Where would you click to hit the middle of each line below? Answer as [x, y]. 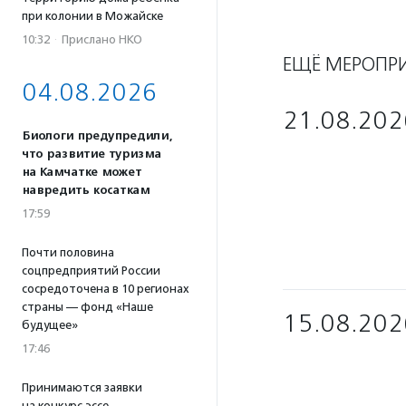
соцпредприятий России [91, 271]
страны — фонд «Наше [87, 307]
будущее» [50, 325]
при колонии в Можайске [92, 16]
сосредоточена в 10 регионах [106, 289]
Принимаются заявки [82, 387]
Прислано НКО [102, 39]
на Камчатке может [82, 172]
